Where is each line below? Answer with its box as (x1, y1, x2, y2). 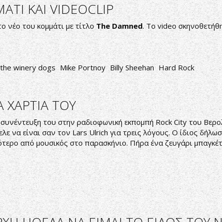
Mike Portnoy (60, 62, 106, 72)
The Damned (96, 21, 143, 31)
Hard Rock (159, 62, 194, 72)
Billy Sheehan (110, 62, 154, 72)
